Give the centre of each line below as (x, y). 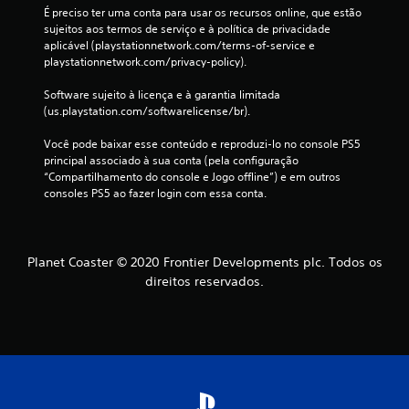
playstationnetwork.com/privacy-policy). (145, 61)
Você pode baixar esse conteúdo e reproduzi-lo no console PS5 (202, 143)
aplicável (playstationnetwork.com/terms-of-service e (179, 45)
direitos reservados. (204, 281)
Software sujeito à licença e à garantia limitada (162, 94)
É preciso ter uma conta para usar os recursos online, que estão (203, 12)
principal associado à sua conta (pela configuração (171, 160)
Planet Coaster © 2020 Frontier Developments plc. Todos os (204, 262)
